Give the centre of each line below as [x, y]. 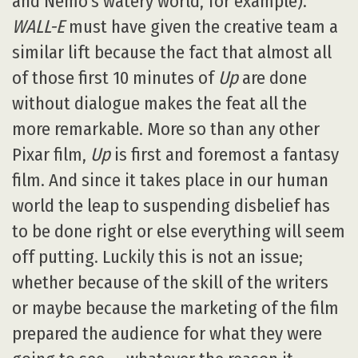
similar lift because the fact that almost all [172, 52]
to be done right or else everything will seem [179, 231]
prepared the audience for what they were [167, 333]
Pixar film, [51, 154]
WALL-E [38, 26]
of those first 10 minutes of [115, 78]
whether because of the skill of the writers [170, 282]
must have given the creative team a [201, 26]
